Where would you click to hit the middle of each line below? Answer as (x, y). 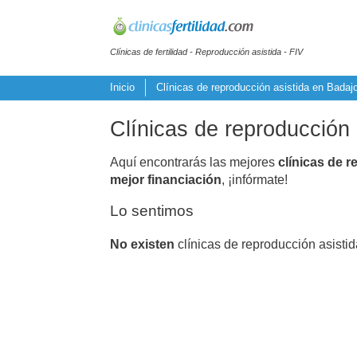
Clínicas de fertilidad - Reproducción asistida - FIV (206, 51)
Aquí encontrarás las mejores (194, 162)
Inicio (122, 88)
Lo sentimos (152, 210)
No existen (142, 244)
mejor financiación (166, 179)
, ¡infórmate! (255, 179)
